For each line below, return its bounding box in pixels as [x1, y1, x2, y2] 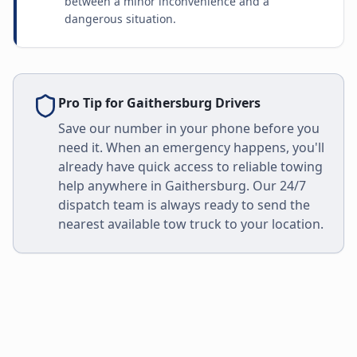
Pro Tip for [58, 94, 127, 112]
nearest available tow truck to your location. [58, 215, 324, 233]
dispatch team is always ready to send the [58, 196, 310, 214]
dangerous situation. [65, 11, 176, 26]
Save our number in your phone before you [58, 120, 320, 137]
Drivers [212, 94, 261, 112]
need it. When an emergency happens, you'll [58, 139, 324, 156]
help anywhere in [58, 177, 165, 194]
